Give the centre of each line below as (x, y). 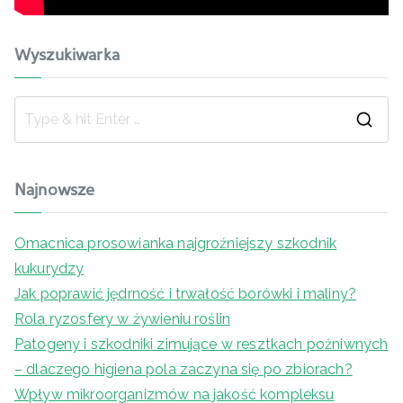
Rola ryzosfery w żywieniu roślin (123, 318)
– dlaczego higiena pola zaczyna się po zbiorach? (184, 369)
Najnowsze (55, 191)
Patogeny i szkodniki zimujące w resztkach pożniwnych (201, 344)
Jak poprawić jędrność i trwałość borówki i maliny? (185, 293)
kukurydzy (49, 268)
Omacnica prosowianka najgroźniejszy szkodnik (176, 243)
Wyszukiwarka (67, 56)
